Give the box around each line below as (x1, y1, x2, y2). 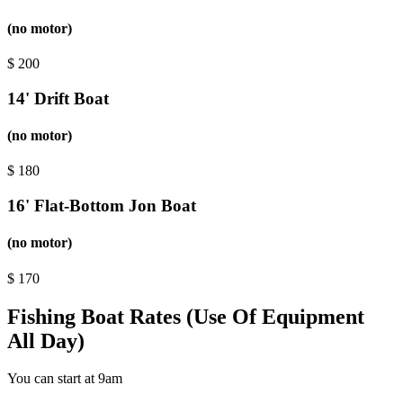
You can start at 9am (7, 371, 122, 387)
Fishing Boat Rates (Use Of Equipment (7, 304, 364, 328)
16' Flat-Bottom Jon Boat (7, 196, 196, 216)
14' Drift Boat (7, 88, 109, 108)
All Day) (7, 328, 85, 353)
